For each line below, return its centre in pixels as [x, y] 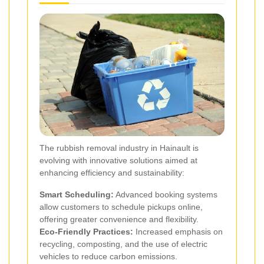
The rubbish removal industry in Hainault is [119, 148]
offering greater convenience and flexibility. [119, 220]
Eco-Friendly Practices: [86, 232]
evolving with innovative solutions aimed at [118, 161]
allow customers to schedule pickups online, [121, 207]
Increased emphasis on [178, 232]
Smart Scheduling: [77, 195]
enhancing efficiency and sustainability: [112, 173]
